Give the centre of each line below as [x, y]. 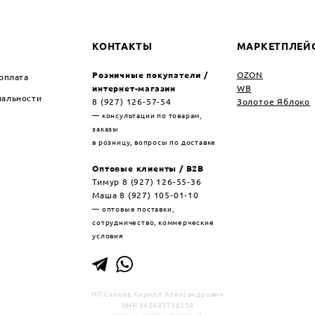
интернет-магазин [134, 88]
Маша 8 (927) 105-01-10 [146, 195]
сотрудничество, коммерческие [153, 222]
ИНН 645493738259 [157, 305]
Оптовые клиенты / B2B [148, 168]
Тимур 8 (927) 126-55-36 [147, 181]
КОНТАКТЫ [122, 46]
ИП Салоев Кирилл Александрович [157, 294]
